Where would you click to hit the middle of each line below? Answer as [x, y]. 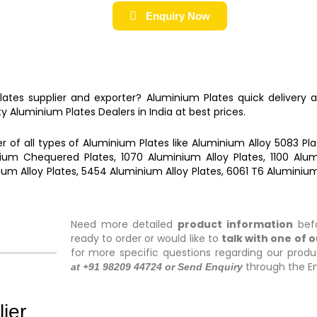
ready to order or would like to [146, 238]
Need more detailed [124, 224]
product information [236, 224]
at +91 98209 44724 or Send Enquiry [156, 266]
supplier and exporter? [87, 97]
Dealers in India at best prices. [172, 111]
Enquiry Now [178, 16]
